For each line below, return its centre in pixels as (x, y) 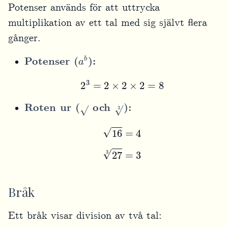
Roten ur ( (52, 108)
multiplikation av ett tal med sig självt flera (108, 23)
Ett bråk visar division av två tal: (85, 216)
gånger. (24, 38)
